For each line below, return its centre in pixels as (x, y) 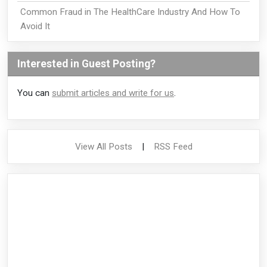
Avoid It (35, 27)
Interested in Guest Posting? (86, 64)
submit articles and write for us (113, 93)
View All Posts (103, 147)
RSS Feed (173, 147)
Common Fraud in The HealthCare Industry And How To (130, 12)
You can (35, 93)
